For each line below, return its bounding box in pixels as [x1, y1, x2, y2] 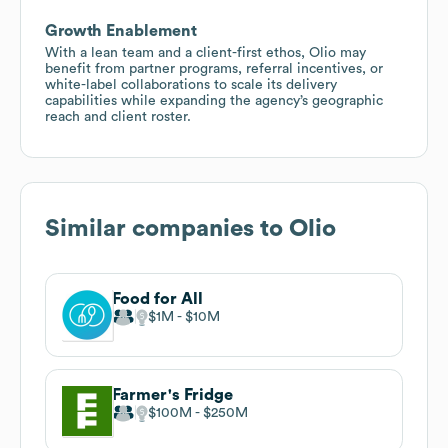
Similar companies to [45, 216, 289, 241]
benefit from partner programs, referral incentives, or [45, 61, 383, 76]
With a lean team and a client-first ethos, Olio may [45, 45, 366, 60]
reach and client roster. [45, 109, 191, 124]
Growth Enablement [45, 22, 197, 39]
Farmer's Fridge [112, 386, 233, 403]
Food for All [112, 290, 203, 307]
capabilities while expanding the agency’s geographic [45, 93, 383, 108]
